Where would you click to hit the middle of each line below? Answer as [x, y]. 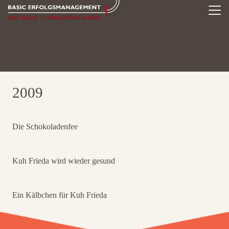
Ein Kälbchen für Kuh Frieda [60, 195]
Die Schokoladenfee [45, 127]
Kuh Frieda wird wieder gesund [64, 161]
